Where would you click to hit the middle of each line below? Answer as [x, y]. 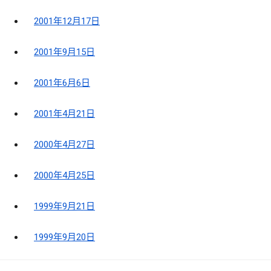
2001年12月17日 [67, 21]
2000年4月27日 [64, 145]
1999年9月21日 [64, 207]
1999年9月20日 [64, 237]
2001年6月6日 [62, 83]
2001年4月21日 [64, 114]
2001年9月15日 [64, 52]
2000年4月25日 [64, 176]
